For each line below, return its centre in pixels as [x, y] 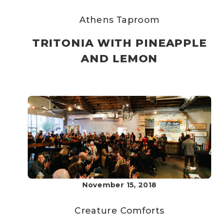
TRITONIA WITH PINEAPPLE [119, 43]
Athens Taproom [119, 20]
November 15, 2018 [119, 185]
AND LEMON [119, 59]
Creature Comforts [119, 211]
